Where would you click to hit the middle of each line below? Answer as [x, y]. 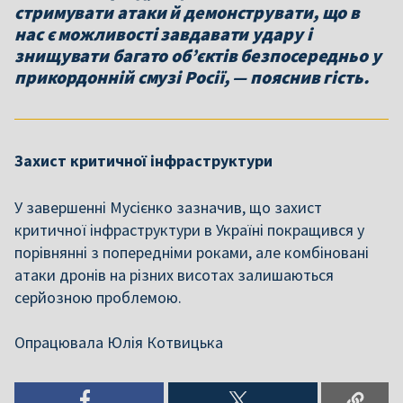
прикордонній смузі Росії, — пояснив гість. [192, 77]
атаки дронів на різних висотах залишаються [174, 275]
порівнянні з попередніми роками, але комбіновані [192, 252]
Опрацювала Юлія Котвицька [119, 342]
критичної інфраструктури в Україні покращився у [189, 230]
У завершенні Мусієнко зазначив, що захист [168, 207]
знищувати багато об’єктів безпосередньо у [198, 55]
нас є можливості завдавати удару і [163, 34]
